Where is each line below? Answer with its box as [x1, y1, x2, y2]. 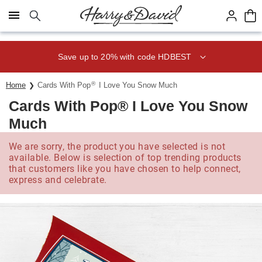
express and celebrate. [9, 174, 107, 185]
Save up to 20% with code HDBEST [57, 51, 192, 61]
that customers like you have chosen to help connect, [9, 163, 241, 174]
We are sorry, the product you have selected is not [9, 141, 226, 152]
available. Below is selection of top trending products [9, 152, 242, 163]
